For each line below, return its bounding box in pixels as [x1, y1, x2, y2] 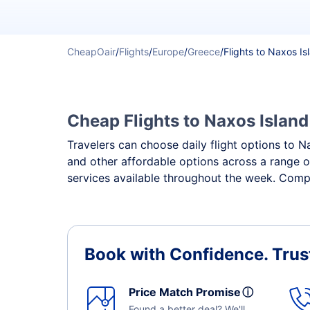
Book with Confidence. [84, 244, 272, 264]
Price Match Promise [129, 285, 246, 299]
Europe [152, 46, 184, 57]
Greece [188, 46, 220, 57]
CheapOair [67, 46, 116, 57]
